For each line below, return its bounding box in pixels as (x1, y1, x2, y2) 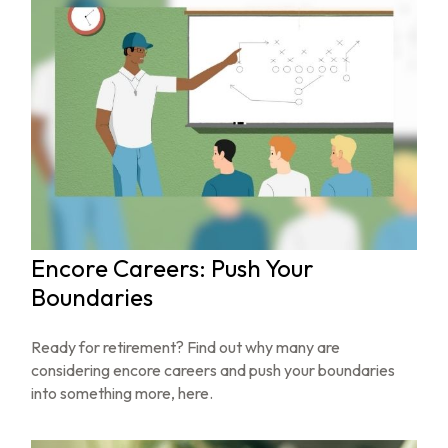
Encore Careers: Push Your (31, 253, 315, 284)
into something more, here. (31, 383, 214, 404)
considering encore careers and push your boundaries (31, 360, 396, 381)
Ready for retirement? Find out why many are (31, 337, 341, 358)
